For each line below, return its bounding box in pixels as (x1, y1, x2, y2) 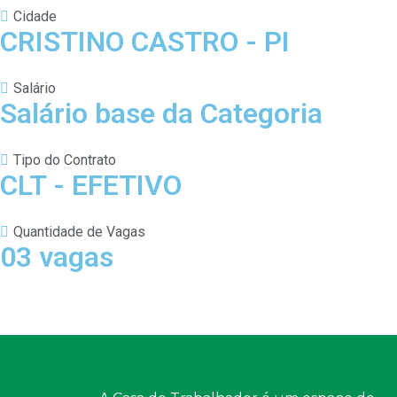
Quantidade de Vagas (13, 222, 145, 240)
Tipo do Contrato (13, 151, 116, 168)
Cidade (13, 7, 57, 25)
